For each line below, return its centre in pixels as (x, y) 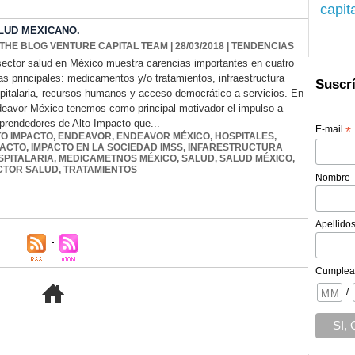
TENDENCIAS (263, 46)
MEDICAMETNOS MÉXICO (118, 159)
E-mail (331, 129)
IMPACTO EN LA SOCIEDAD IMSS (107, 148)
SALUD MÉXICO (256, 159)
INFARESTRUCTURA (235, 148)
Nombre (333, 177)
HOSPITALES (244, 137)
